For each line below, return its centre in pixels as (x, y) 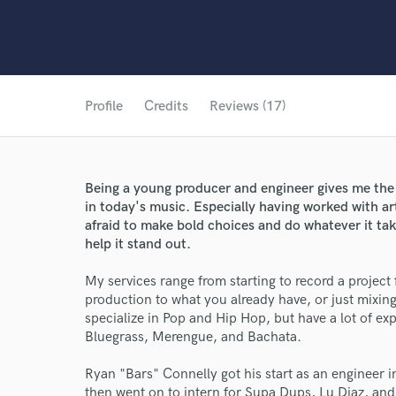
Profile (104, 107)
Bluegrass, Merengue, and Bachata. (193, 337)
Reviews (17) (247, 107)
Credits (166, 107)
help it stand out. (138, 244)
